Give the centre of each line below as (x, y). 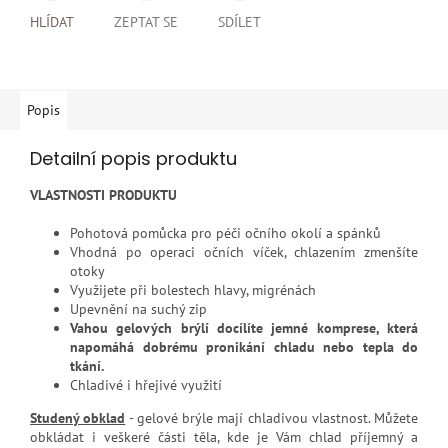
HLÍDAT (52, 22)
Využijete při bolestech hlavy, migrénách (193, 290)
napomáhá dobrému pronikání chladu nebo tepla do (244, 347)
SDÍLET (239, 22)
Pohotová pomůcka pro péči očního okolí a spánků (225, 233)
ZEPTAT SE (146, 22)
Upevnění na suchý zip (138, 309)
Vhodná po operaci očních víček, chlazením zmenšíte (244, 252)
